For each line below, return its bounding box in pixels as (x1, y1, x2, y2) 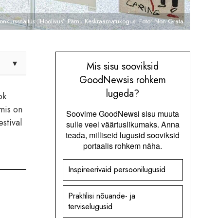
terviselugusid (68, 200, 112, 212)
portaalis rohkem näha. (83, 140, 163, 151)
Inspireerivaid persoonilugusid (68, 163, 165, 175)
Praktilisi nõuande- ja (68, 190, 135, 201)
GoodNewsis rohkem (79, 73, 166, 87)
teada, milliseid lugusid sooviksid (66, 129, 180, 141)
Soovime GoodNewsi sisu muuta (66, 108, 180, 119)
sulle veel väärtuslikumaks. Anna (66, 118, 180, 130)
